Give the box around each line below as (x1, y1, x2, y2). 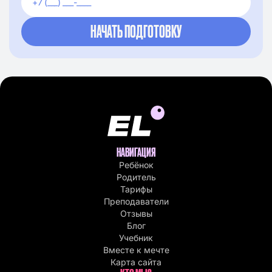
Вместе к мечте (103, 245, 169, 256)
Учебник (119, 233, 153, 243)
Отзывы (120, 208, 152, 219)
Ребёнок (118, 160, 154, 171)
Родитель (116, 172, 156, 183)
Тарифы (120, 184, 152, 195)
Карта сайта (110, 257, 161, 268)
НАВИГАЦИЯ (117, 145, 155, 160)
